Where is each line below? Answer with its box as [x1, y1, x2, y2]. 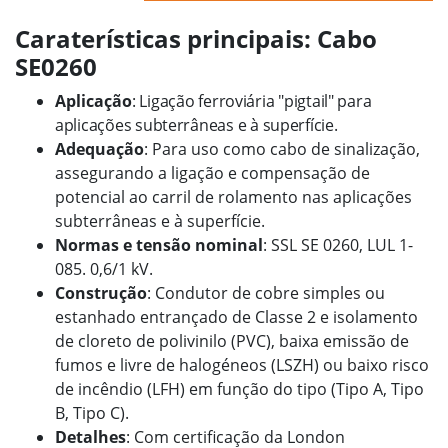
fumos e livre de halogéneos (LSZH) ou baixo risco [55, 354, 429, 376]
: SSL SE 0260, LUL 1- [263, 234, 413, 256]
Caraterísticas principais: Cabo [15, 22, 377, 55]
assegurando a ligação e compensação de [55, 162, 370, 184]
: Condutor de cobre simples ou [147, 282, 385, 304]
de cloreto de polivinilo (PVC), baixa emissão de [55, 330, 409, 352]
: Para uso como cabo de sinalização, [144, 138, 420, 160]
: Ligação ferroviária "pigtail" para [132, 90, 372, 112]
